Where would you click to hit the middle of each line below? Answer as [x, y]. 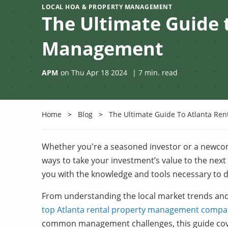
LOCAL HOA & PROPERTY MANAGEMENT [107, 7]
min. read [160, 73]
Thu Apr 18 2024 [99, 73]
